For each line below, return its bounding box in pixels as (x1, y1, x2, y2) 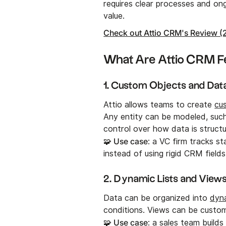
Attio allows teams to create (103, 99, 215, 109)
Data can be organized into (103, 193, 210, 203)
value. (103, 11, 125, 21)
